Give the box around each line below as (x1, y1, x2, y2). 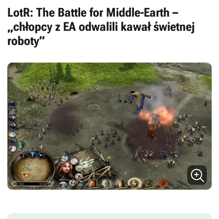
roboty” (7, 34, 45, 48)
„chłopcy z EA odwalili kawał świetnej (7, 20, 195, 34)
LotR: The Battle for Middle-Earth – (7, 5, 178, 20)
